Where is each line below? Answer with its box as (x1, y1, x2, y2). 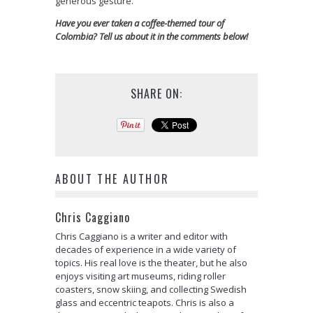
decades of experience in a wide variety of (55, 243, 236, 256)
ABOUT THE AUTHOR (55, 170, 170, 188)
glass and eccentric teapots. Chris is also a (55, 296, 234, 310)
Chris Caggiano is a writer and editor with (55, 230, 228, 243)
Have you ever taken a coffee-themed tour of (55, 17, 224, 30)
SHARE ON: (131, 85, 182, 103)
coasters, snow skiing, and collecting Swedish (55, 283, 247, 296)
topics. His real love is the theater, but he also (55, 256, 247, 270)
